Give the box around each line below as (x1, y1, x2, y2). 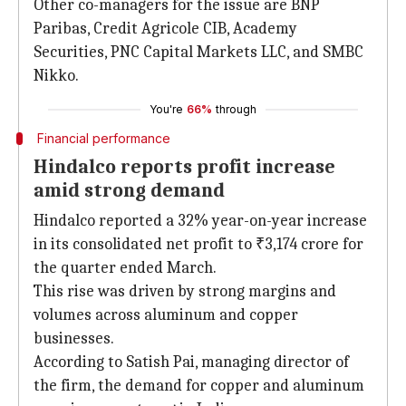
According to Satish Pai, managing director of (34, 353, 349, 372)
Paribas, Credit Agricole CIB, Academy (34, 19, 297, 38)
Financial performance (36, 130, 170, 146)
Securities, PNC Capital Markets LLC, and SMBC (34, 43, 363, 62)
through (216, 102, 256, 116)
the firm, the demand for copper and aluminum (34, 376, 364, 395)
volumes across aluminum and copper (34, 305, 298, 324)
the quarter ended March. (34, 258, 217, 277)
